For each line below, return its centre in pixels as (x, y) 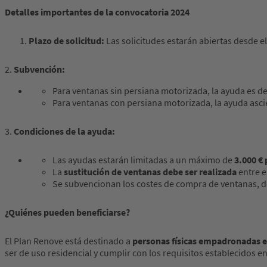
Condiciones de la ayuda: (64, 131)
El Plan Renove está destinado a (69, 241)
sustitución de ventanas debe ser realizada (150, 172)
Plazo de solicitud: (67, 41)
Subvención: (39, 69)
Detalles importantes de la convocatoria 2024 (97, 12)
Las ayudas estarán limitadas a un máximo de (143, 160)
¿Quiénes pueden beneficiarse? (67, 212)
